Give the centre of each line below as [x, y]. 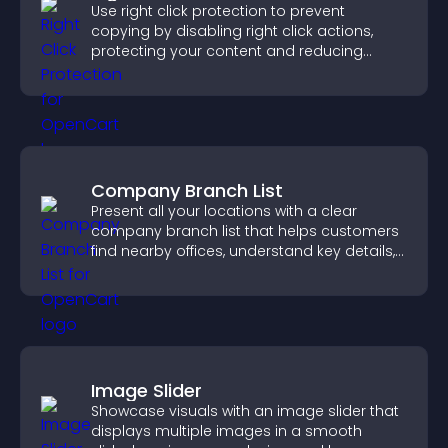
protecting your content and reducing [227, 51]
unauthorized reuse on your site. [206, 71]
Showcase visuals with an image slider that [245, 411]
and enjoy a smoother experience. [214, 271]
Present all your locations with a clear [224, 211]
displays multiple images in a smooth [226, 431]
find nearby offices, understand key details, [243, 251]
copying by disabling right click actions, [232, 31]
